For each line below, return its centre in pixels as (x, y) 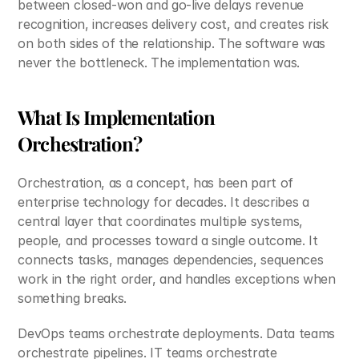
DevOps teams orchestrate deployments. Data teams (177, 333)
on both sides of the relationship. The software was (172, 43)
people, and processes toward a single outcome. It (168, 240)
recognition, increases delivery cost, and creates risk (173, 24)
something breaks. (72, 298)
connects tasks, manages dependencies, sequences (171, 260)
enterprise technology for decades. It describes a (163, 202)
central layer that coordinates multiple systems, (161, 221)
